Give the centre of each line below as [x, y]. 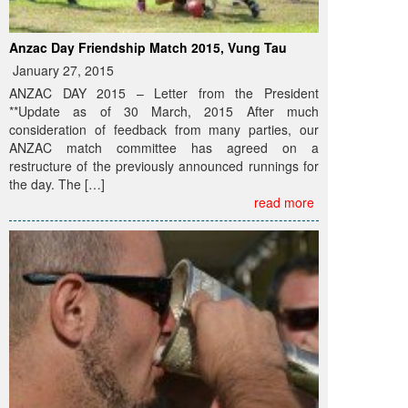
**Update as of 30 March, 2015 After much [164, 112]
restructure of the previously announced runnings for [164, 166]
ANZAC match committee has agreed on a [164, 148]
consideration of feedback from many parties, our [164, 130]
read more [284, 203]
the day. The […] [57, 184]
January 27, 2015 [61, 71]
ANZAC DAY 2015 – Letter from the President [164, 93]
